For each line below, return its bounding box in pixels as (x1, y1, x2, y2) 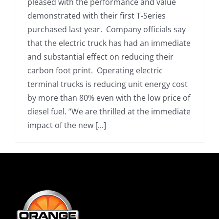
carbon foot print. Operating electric (27, 65, 163, 76)
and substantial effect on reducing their (27, 51, 174, 62)
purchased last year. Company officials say (27, 24, 186, 35)
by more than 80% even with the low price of (27, 92, 190, 103)
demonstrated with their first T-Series (27, 10, 166, 21)
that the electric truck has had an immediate (27, 38, 191, 48)
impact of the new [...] (27, 120, 106, 131)
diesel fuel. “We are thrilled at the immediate (27, 106, 191, 117)
